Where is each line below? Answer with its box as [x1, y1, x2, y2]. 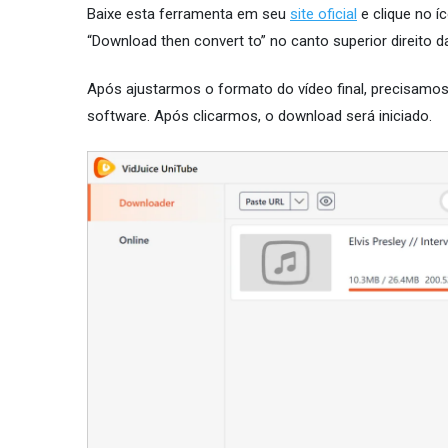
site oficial [290, 5, 357, 24]
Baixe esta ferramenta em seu [87, 5, 290, 24]
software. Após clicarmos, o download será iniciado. [87, 107, 432, 126]
